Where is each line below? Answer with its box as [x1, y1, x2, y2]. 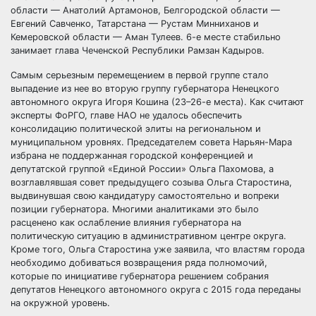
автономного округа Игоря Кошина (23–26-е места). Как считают [11, 97, 304, 107]
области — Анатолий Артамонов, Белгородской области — [11, 5, 280, 16]
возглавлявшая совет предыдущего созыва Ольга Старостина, [11, 177, 292, 188]
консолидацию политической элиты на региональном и [11, 123, 261, 134]
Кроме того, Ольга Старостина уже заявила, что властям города [11, 244, 305, 255]
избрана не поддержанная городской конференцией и [11, 150, 253, 161]
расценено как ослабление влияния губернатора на [11, 217, 241, 228]
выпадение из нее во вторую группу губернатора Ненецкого [11, 83, 279, 94]
